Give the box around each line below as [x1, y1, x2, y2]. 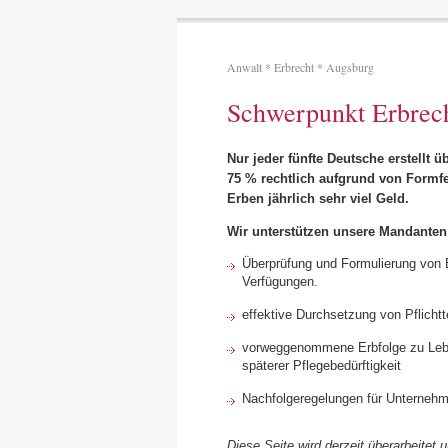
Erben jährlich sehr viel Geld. [227, 191, 409, 206]
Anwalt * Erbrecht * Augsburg [227, 59, 374, 75]
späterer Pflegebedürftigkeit [242, 358, 401, 373]
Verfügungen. [242, 274, 318, 289]
